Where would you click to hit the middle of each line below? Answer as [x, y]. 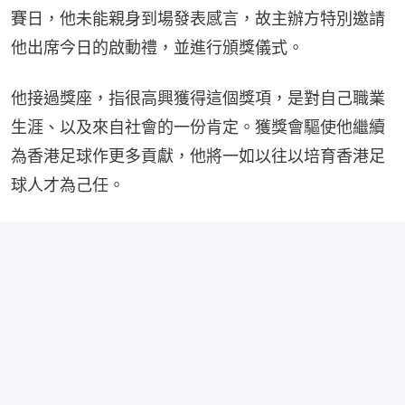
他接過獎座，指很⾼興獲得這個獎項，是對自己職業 [198, 99]
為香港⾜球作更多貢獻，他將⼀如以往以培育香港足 [198, 156]
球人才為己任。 [68, 185]
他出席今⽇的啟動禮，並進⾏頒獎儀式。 [157, 48]
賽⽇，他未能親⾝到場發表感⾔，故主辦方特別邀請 [198, 19]
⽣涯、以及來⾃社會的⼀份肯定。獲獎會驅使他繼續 [198, 127]
